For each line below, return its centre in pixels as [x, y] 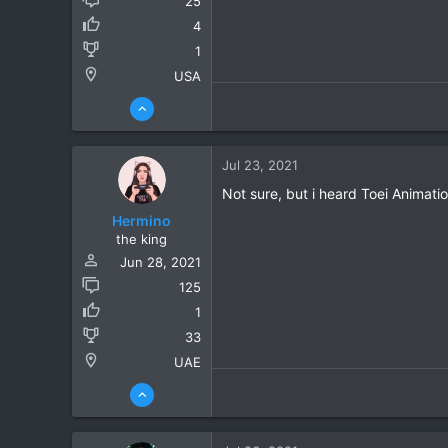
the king [141, 239]
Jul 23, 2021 [260, 165]
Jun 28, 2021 [160, 262]
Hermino [141, 220]
